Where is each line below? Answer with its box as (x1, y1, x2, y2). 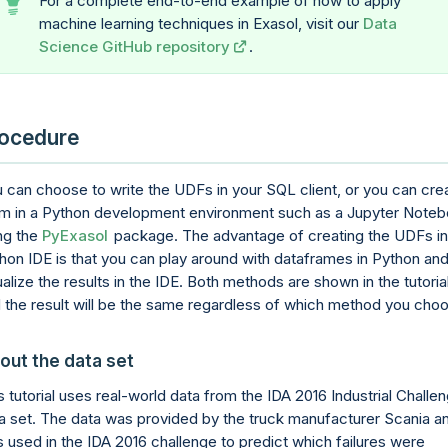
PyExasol (42, 225, 108, 245)
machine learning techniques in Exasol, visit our (39, 14, 363, 34)
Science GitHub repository (39, 37, 230, 57)
